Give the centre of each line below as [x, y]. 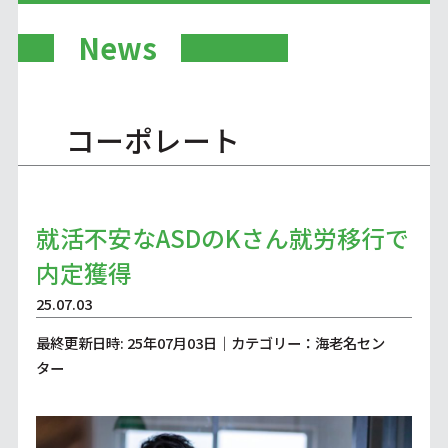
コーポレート [152, 140]
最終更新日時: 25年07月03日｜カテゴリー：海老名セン [210, 343]
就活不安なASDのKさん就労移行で [222, 238]
